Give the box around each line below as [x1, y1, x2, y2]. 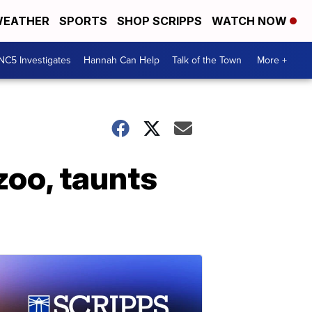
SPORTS [59, 14, 107, 28]
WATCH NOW [212, 14, 290, 28]
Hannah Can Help [84, 53, 159, 68]
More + [257, 53, 287, 68]
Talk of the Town [172, 53, 242, 68]
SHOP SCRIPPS [117, 14, 202, 28]
